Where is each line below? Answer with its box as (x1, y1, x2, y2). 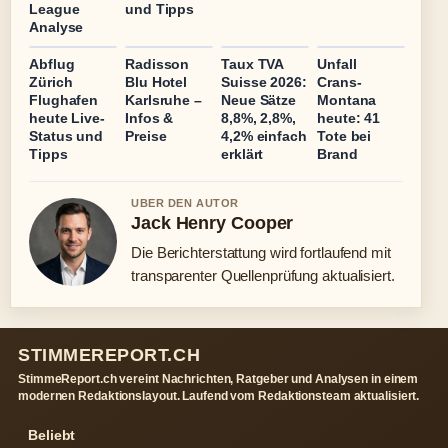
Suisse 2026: (221, 74, 307, 91)
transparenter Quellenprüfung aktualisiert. (131, 267, 395, 285)
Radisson (125, 56, 190, 73)
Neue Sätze (221, 92, 297, 109)
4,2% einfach (221, 128, 307, 145)
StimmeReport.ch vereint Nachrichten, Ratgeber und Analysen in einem (18, 372, 419, 387)
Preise (125, 128, 167, 145)
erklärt (221, 146, 264, 163)
